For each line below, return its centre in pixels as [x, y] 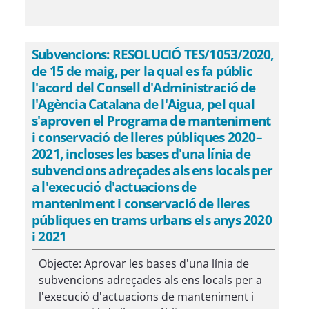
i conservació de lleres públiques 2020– [147, 137]
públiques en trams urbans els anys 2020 [152, 220]
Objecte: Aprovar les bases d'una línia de [144, 263]
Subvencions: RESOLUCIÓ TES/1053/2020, [153, 54]
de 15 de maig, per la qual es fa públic [142, 71]
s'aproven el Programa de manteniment [151, 120]
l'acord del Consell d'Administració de [144, 87]
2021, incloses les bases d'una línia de [141, 153]
